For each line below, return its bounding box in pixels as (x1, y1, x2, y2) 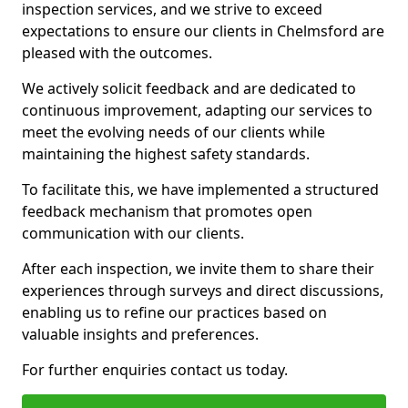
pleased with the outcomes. (22, 43, 212, 63)
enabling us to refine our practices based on (22, 302, 327, 322)
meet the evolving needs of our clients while (22, 122, 325, 142)
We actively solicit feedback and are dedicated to (22, 78, 356, 98)
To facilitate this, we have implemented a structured (22, 179, 379, 199)
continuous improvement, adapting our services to (22, 100, 372, 120)
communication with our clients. (22, 223, 244, 243)
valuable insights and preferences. (22, 324, 259, 344)
